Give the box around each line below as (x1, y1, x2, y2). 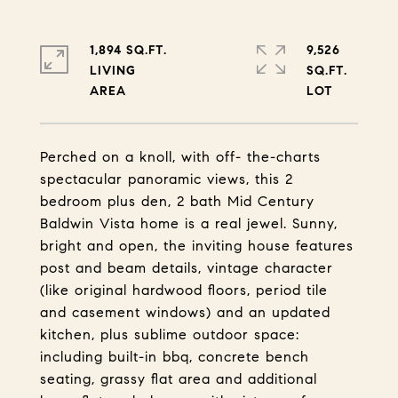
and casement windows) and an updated (40, 304, 330, 321)
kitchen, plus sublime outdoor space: (40, 326, 299, 343)
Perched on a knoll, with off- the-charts (40, 148, 321, 165)
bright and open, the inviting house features (40, 237, 354, 254)
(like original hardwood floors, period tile (40, 282, 328, 298)
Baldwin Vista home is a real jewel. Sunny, (40, 215, 338, 232)
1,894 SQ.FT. (90, 43, 167, 58)
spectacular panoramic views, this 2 (40, 171, 293, 187)
